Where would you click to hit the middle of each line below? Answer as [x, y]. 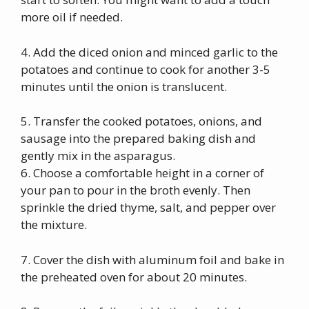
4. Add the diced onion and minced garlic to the [149, 52]
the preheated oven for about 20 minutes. [134, 277]
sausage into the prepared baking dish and [138, 138]
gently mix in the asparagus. [98, 156]
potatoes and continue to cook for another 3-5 [146, 69]
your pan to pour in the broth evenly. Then [136, 190]
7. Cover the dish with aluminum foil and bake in [152, 259]
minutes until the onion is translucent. [124, 86]
